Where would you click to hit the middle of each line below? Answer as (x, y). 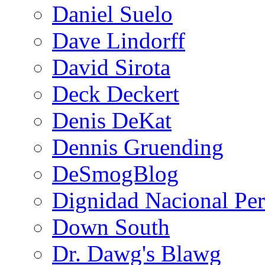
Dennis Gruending (138, 147)
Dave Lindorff (119, 40)
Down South (111, 227)
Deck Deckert (116, 93)
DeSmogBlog (115, 173)
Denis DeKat (112, 120)
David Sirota (111, 67)
